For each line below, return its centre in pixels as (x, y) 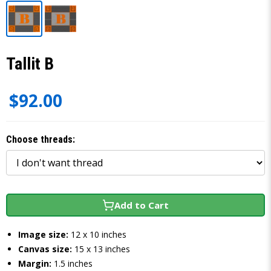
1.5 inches (73, 263)
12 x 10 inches (99, 234)
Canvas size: (45, 249)
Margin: (35, 263)
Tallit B (30, 64)
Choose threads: (41, 139)
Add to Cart (142, 205)
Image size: (43, 234)
